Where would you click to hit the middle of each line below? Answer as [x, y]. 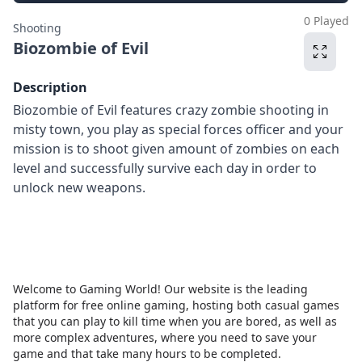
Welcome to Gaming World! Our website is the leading [160, 289]
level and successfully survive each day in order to [165, 168]
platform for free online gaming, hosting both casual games [176, 305]
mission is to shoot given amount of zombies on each [176, 149]
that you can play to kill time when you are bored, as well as [175, 321]
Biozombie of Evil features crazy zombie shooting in [171, 110]
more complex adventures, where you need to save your [165, 337]
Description [50, 87]
